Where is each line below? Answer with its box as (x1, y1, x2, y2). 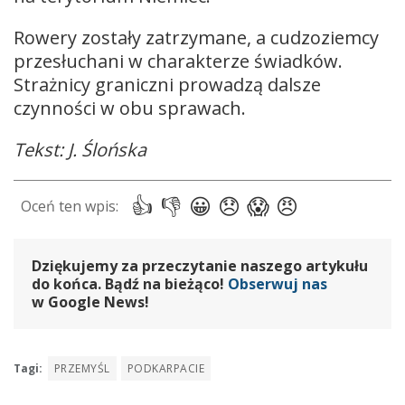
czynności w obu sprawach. (14, 95, 246, 120)
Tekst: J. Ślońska (14, 137, 146, 162)
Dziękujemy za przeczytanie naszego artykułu (32, 255, 368, 276)
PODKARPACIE (127, 360, 205, 376)
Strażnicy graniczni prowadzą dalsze (14, 71, 321, 97)
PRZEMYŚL (54, 360, 110, 376)
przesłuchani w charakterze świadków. (14, 48, 343, 73)
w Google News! (32, 291, 149, 312)
